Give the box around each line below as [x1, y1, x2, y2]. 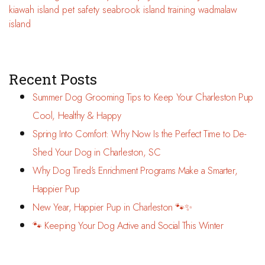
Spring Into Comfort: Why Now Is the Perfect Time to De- [33, 127, 246, 141]
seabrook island [102, 3, 165, 17]
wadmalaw [198, 3, 237, 17]
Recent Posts [9, 69, 97, 89]
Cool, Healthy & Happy [33, 108, 121, 122]
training [168, 3, 195, 17]
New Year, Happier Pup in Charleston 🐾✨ [33, 200, 192, 214]
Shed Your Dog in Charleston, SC [33, 145, 161, 159]
